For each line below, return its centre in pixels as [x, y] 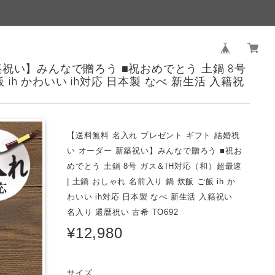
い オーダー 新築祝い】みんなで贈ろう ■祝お [155, 150]
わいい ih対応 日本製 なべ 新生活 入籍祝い [150, 196]
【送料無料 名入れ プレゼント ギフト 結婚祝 [153, 135]
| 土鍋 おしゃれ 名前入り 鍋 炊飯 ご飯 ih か [151, 181]
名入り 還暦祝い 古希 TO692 [123, 212]
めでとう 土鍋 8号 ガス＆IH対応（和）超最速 [155, 166]
